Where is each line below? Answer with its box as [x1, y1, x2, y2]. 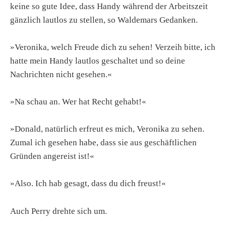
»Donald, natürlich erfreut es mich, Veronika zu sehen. [10, 124, 204, 134]
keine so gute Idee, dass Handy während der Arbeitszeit [10, 1, 208, 11]
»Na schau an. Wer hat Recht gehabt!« [10, 97, 146, 106]
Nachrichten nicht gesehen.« [10, 69, 112, 79]
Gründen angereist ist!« [10, 151, 94, 161]
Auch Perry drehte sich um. [10, 206, 107, 216]
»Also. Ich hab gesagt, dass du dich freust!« [10, 179, 166, 189]
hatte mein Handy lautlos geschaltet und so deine [10, 55, 185, 66]
